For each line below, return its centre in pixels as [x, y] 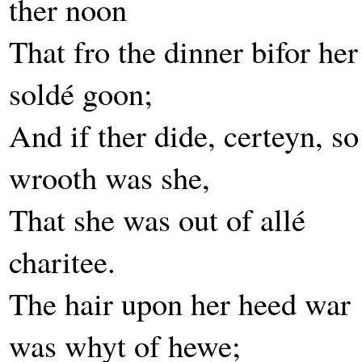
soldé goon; [81, 93]
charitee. [62, 261]
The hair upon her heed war [180, 303]
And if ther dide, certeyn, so [184, 135]
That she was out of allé [157, 219]
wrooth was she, [109, 177]
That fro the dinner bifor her [183, 51]
